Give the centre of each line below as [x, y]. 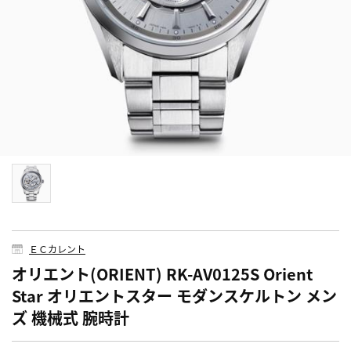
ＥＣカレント [57, 249]
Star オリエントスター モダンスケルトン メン [174, 296]
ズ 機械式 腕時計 [71, 318]
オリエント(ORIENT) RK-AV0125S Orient [162, 274]
